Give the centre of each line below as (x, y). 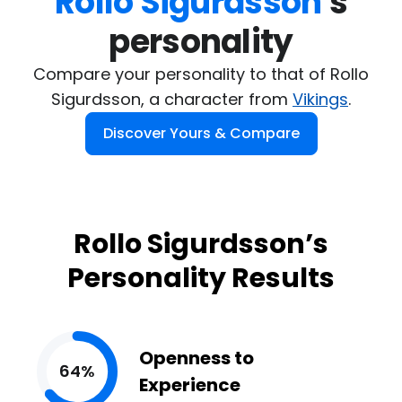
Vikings (320, 99)
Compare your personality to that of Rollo (201, 74)
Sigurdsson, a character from (172, 99)
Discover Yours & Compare (201, 133)
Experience (190, 385)
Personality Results (201, 278)
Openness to (197, 358)
